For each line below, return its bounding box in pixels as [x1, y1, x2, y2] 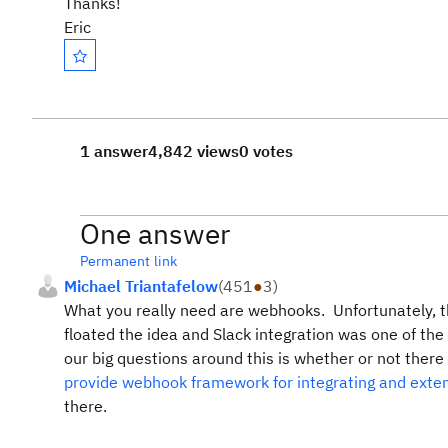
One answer [80, 215, 230, 252]
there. [64, 396, 107, 416]
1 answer [80, 141, 148, 161]
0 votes [239, 141, 293, 161]
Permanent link [80, 252, 178, 270]
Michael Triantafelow [64, 276, 218, 296]
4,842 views [148, 141, 239, 161]
